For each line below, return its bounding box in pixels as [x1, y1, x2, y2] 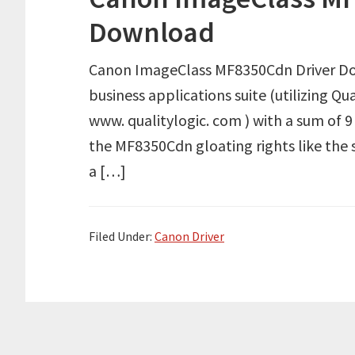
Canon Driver [155, 228, 224, 244]
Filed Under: [89, 228, 155, 244]
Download [89, 14, 215, 50]
